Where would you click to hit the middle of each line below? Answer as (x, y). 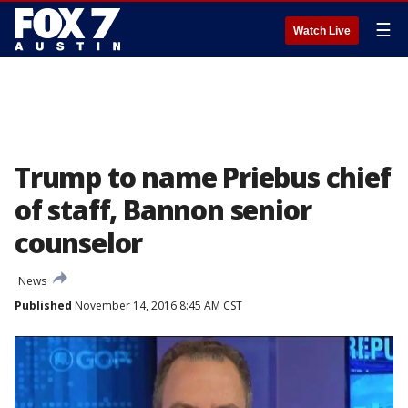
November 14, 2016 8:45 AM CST (157, 306)
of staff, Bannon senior (163, 210)
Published (43, 306)
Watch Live (322, 31)
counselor (79, 243)
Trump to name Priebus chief (203, 177)
